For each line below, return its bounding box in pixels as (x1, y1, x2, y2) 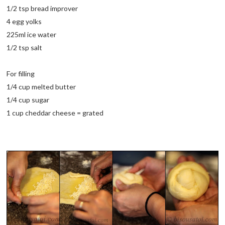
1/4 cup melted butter (7, 82, 76, 91)
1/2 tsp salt (7, 43, 43, 52)
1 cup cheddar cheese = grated (7, 108, 104, 117)
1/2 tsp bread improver (7, 4, 78, 13)
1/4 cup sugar (7, 95, 50, 104)
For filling (7, 69, 35, 78)
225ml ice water (7, 30, 57, 39)
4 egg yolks (7, 17, 42, 26)
